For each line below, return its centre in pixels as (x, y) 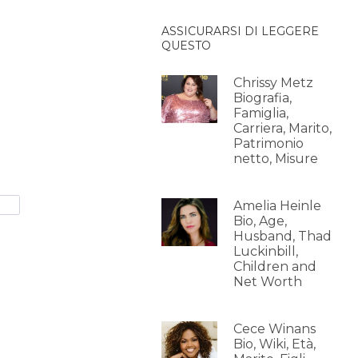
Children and (274, 267)
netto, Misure (275, 159)
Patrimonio (268, 143)
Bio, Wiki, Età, (274, 344)
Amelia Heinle (277, 206)
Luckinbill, (265, 251)
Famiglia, (261, 113)
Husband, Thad (282, 236)
